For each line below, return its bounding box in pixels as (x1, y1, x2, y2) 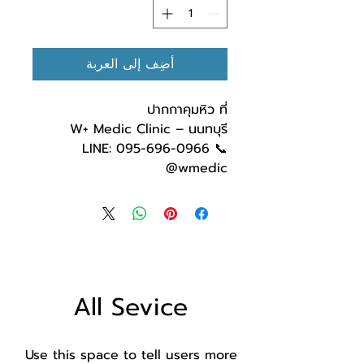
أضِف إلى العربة (86, 54, 174, 75)
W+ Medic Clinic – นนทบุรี (70, 119, 227, 140)
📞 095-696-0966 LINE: (82, 139, 111, 159)
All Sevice (72, 288, 188, 327)
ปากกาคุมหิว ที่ (147, 100, 227, 120)
